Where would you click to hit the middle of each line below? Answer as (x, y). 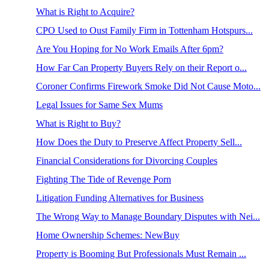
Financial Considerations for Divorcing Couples (126, 161)
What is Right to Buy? (78, 123)
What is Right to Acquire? (85, 12)
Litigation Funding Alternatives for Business (119, 198)
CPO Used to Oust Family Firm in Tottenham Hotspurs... (144, 30)
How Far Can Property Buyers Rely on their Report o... (141, 68)
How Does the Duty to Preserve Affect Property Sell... (139, 142)
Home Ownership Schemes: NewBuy (107, 235)
